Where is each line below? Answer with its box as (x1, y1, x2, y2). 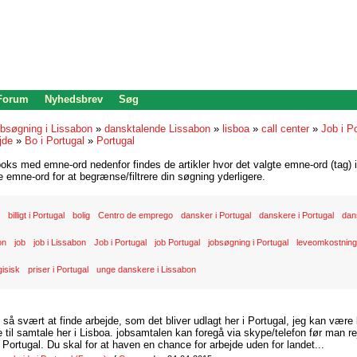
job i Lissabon (33, 237, 86, 247)
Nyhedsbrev (45, 93, 103, 105)
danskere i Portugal (259, 210, 334, 220)
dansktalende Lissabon (104, 123, 210, 135)
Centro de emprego (98, 210, 173, 220)
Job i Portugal (94, 237, 147, 247)
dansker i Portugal (181, 210, 251, 220)
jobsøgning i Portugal (208, 237, 288, 247)
